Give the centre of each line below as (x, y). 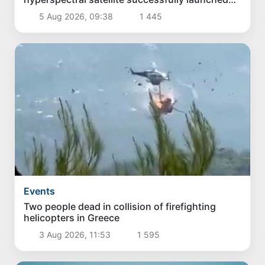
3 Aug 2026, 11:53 (75, 234)
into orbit (45, 11)
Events (40, 191)
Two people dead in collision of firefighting (120, 206)
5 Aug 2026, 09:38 (76, 17)
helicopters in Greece (72, 217)
